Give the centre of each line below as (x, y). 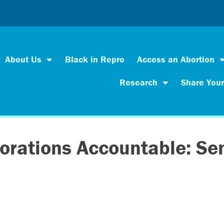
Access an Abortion (175, 59)
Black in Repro (94, 59)
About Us (23, 59)
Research (138, 82)
